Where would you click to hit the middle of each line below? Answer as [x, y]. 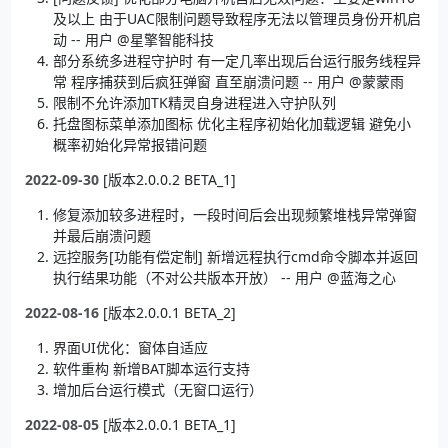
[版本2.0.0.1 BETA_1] [167, 424]
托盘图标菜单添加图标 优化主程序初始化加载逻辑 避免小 [231, 123]
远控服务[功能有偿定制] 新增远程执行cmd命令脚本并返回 [235, 256]
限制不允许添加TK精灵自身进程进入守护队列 [194, 102]
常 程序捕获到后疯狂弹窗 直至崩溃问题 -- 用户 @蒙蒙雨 [228, 81]
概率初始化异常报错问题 [129, 144]
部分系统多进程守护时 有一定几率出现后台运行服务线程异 [236, 60]
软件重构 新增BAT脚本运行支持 [151, 368]
